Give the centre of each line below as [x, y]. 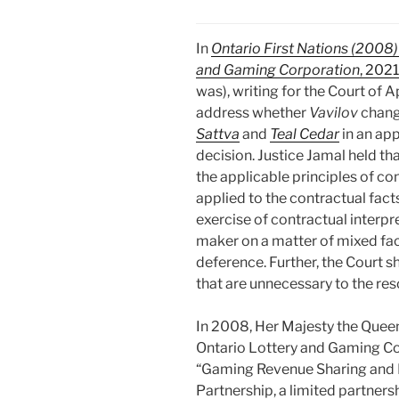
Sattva [218, 134]
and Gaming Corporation [278, 70]
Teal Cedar [305, 134]
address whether [252, 113]
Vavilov [335, 113]
